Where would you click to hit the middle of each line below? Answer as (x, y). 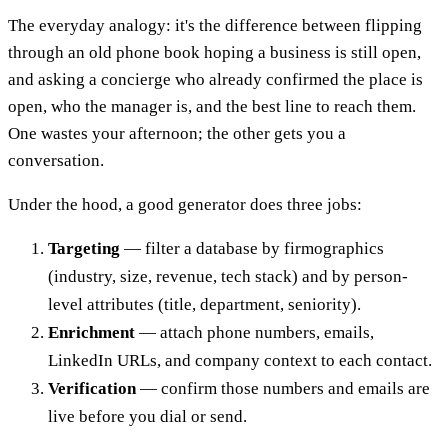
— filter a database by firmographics (252, 248)
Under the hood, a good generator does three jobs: (185, 204)
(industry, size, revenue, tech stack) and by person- (228, 276)
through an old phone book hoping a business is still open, (214, 52)
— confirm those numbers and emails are (283, 388)
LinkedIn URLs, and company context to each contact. (240, 360)
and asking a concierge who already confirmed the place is (215, 79)
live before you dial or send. (147, 416)
